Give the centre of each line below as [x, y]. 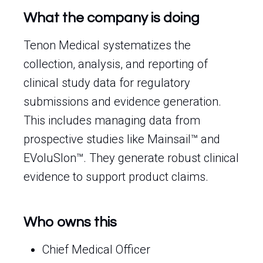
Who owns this [70, 222]
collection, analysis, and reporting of [116, 64]
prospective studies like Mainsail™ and [122, 139]
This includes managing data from [112, 120]
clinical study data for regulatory [107, 83]
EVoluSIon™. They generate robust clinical [131, 158]
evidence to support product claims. [116, 177]
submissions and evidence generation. [122, 102]
